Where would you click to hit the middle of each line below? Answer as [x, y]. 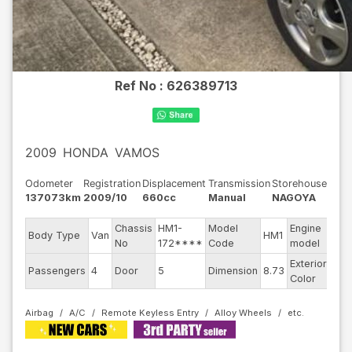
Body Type [54, 235]
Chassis [134, 228]
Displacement [174, 183]
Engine [306, 228]
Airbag [39, 313]
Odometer [49, 183]
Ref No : [141, 86]
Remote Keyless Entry [150, 313]
